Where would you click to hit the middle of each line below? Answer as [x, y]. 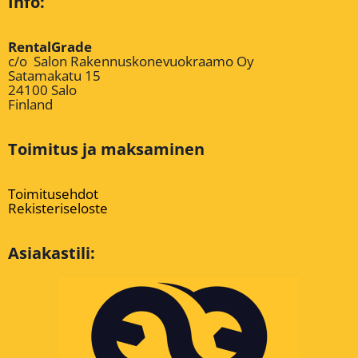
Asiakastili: [52, 253]
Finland [30, 105]
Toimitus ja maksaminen [106, 149]
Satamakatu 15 [54, 76]
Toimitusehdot [53, 194]
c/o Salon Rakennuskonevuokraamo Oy [131, 62]
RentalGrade [50, 47]
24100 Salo [42, 90]
